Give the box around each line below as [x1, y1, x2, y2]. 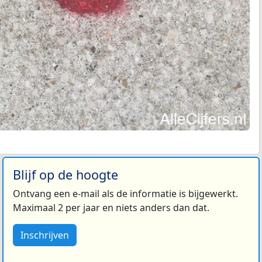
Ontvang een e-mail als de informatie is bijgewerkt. [13, 187, 238, 200]
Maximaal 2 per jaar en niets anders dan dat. [13, 201, 209, 214]
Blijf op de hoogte [13, 166, 118, 183]
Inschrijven [20, 229, 69, 242]
